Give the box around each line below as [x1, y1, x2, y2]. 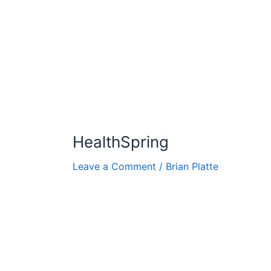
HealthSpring [73, 132, 169, 152]
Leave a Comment [73, 160, 156, 173]
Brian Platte [166, 160, 218, 173]
